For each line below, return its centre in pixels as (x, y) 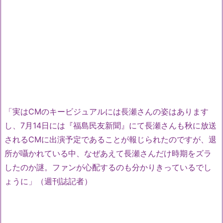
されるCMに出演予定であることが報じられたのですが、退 (111, 139)
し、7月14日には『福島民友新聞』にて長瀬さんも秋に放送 (111, 125)
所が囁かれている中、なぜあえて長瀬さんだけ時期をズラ (108, 153)
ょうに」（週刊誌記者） (48, 181)
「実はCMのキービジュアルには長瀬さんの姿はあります (107, 111)
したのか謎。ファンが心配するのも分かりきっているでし (108, 167)
